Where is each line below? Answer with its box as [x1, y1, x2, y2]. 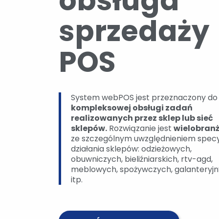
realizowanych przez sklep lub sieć [71, 112, 213, 124]
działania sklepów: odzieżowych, [71, 143, 192, 154]
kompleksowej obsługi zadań [71, 102, 193, 113]
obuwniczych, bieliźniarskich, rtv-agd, [71, 153, 213, 165]
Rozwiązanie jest [107, 123, 174, 134]
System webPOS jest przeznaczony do [71, 92, 218, 103]
